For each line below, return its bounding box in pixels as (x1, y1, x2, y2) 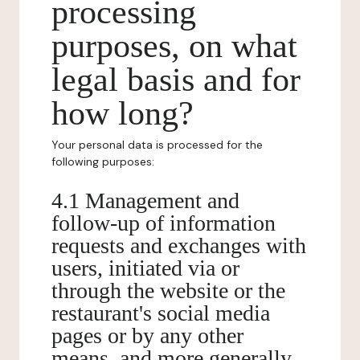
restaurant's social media (51, 301, 270, 325)
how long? (51, 95, 194, 132)
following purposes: (51, 154, 154, 169)
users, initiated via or (51, 256, 239, 280)
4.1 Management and (51, 188, 239, 213)
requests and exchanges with (51, 233, 306, 258)
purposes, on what (51, 27, 297, 64)
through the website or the (51, 278, 285, 303)
